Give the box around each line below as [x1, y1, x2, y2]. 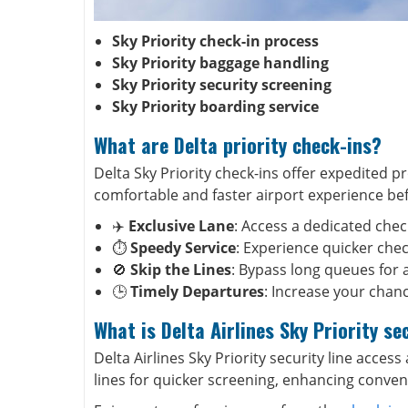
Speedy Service [130, 238, 236, 258]
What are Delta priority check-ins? [94, 130, 382, 159]
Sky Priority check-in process [112, 31, 319, 51]
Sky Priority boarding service [112, 97, 319, 117]
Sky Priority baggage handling [112, 53, 329, 73]
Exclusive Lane [128, 216, 234, 236]
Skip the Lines [130, 260, 231, 280]
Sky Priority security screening [112, 75, 331, 95]
